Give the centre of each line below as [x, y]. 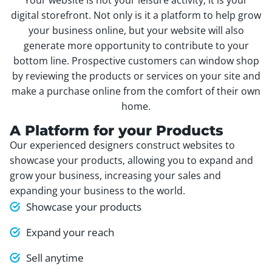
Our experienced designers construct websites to [122, 145]
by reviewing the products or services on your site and [136, 76]
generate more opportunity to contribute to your [136, 45]
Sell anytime [55, 257]
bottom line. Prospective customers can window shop [136, 60]
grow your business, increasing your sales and [115, 175]
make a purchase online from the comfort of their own [136, 91]
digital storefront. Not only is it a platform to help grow [136, 15]
